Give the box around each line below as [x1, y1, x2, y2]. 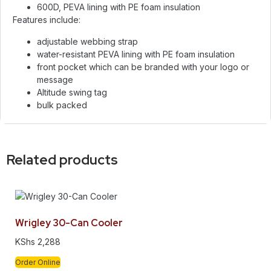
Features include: [13, 15, 80, 25]
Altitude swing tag [37, 87, 107, 97]
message [37, 74, 76, 85]
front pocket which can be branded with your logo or [37, 61, 249, 72]
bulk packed [37, 99, 87, 110]
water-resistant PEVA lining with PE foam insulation [37, 48, 235, 59]
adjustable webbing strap [37, 36, 138, 47]
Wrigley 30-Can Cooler [15, 217, 123, 230]
